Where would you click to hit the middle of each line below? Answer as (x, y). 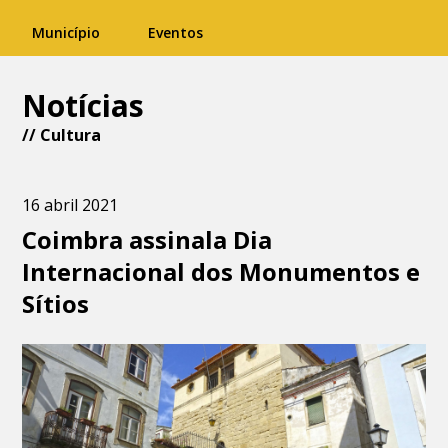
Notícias (83, 105)
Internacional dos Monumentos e (221, 271)
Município (66, 32)
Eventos (175, 32)
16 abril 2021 (70, 205)
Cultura (71, 135)
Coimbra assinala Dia (147, 239)
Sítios (56, 303)
